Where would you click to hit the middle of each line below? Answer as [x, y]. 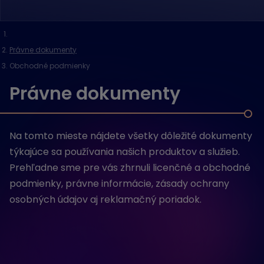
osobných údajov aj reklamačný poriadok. [105, 199]
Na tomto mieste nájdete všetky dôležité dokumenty [131, 136]
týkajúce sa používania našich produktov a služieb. [125, 152]
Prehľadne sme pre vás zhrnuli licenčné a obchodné [130, 168]
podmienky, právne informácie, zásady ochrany [119, 184]
